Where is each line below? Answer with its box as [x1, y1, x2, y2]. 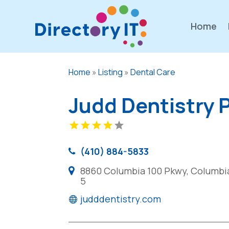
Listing [98, 66, 123, 78]
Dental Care [130, 66, 176, 78]
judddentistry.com [80, 192, 162, 205]
